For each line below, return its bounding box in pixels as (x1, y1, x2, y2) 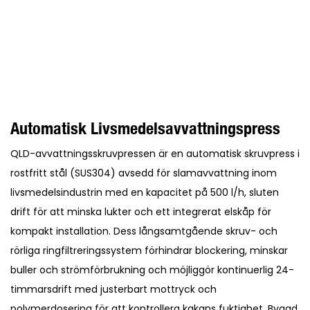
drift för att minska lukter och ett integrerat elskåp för (10, 205, 271, 219)
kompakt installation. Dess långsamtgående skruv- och (10, 224, 277, 239)
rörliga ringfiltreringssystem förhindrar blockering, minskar (10, 244, 288, 258)
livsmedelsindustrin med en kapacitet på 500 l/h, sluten (10, 185, 279, 200)
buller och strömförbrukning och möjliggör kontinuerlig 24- (10, 263, 294, 277)
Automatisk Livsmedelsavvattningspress (10, 118, 280, 139)
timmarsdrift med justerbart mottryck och (10, 282, 217, 297)
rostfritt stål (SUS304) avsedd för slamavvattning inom (10, 166, 277, 181)
